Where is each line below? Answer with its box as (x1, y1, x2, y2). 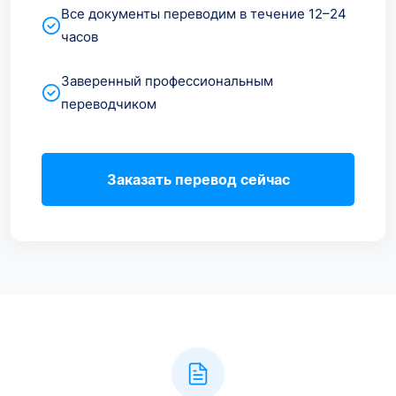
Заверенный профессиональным (61, 72, 273, 89)
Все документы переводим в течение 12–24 (61, 4, 346, 22)
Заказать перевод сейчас (106, 170, 290, 188)
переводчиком (61, 95, 156, 112)
